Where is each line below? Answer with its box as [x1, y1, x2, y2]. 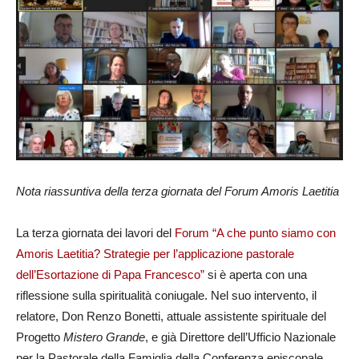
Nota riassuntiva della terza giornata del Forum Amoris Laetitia [16, 184, 339, 199]
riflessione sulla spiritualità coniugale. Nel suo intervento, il [16, 288, 317, 303]
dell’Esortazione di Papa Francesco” [16, 268, 204, 282]
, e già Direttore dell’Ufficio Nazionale [145, 330, 336, 345]
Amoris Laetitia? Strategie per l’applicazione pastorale [16, 247, 294, 261]
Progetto [16, 330, 63, 345]
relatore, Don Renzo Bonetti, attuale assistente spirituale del [16, 309, 326, 324]
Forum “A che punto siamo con [175, 226, 336, 240]
